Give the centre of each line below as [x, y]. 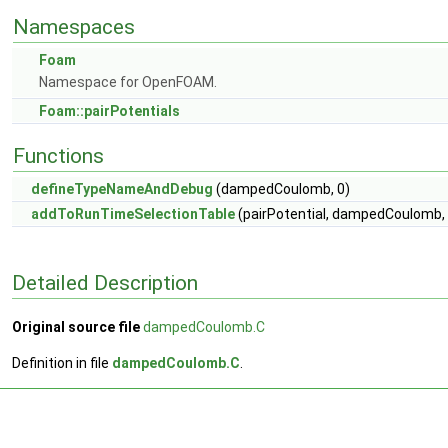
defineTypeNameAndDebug [122, 189]
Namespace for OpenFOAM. [128, 82]
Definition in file [62, 363]
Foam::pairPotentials [109, 111]
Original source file [76, 327]
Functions [58, 156]
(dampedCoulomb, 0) [281, 189]
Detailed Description [105, 282]
